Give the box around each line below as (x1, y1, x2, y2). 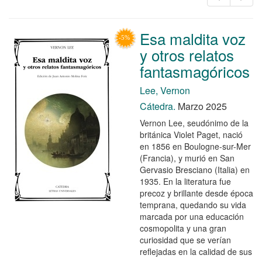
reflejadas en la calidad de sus (140, 245, 252, 257)
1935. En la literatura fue (140, 175, 231, 187)
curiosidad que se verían (140, 233, 231, 246)
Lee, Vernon (140, 83, 190, 97)
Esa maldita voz (140, 27, 246, 49)
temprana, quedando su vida (140, 198, 246, 211)
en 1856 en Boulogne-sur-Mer (140, 140, 251, 152)
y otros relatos (140, 43, 234, 65)
